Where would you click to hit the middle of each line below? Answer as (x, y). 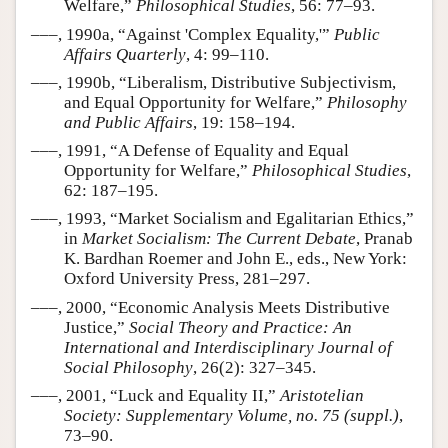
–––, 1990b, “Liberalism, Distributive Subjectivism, (213, 82)
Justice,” (96, 327)
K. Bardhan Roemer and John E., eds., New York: (235, 259)
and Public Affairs (128, 122)
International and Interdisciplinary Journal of (228, 347)
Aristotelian (322, 395)
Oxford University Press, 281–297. (187, 279)
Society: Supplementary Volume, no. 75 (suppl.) (231, 415)
